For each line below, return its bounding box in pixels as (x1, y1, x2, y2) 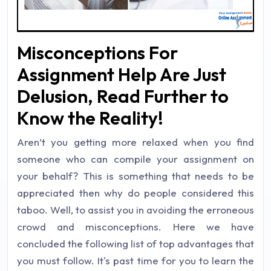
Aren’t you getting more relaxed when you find (17, 135, 254, 148)
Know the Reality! (17, 106, 163, 129)
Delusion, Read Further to (17, 85, 229, 108)
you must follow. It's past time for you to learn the (17, 254, 254, 267)
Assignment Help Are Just (17, 63, 226, 86)
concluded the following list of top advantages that (17, 237, 254, 250)
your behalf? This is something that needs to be (17, 169, 254, 182)
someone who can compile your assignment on (17, 152, 254, 165)
